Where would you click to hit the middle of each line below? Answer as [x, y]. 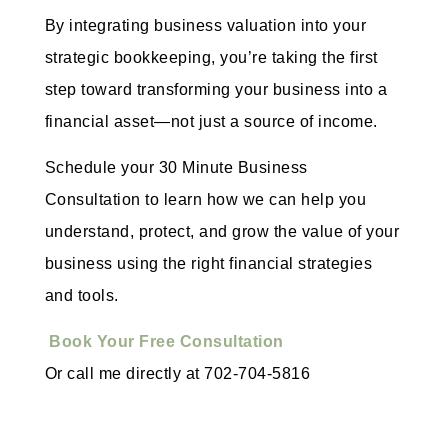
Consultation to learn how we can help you [205, 200]
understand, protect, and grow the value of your [222, 232]
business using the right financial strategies [208, 264]
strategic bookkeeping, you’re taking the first [211, 57]
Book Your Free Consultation [166, 342]
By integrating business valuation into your [205, 25]
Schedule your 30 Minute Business [176, 168]
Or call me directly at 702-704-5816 [177, 374]
